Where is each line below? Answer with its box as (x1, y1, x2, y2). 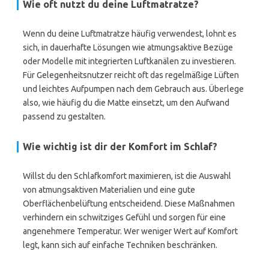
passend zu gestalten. (23, 112, 106, 121)
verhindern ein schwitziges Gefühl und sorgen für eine (23, 213, 226, 222)
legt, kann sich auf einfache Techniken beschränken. (23, 240, 217, 250)
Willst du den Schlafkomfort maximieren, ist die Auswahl (23, 171, 231, 181)
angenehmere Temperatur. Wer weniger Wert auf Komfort (23, 226, 238, 236)
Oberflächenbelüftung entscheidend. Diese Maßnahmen (23, 199, 235, 208)
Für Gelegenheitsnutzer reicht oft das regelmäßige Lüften (23, 70, 239, 80)
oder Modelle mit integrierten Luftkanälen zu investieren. (23, 56, 236, 66)
